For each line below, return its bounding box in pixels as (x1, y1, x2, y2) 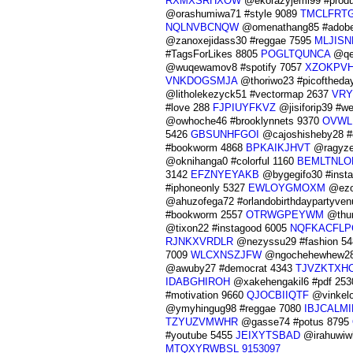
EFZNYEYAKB (190, 169, 259, 181)
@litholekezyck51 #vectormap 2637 (165, 88, 332, 101)
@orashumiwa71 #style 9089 (165, 8, 300, 20)
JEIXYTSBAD (235, 329, 300, 342)
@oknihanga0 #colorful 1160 (165, 155, 297, 168)
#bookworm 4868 (165, 142, 246, 154)
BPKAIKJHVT (245, 142, 310, 154)
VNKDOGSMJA (165, 75, 237, 87)
